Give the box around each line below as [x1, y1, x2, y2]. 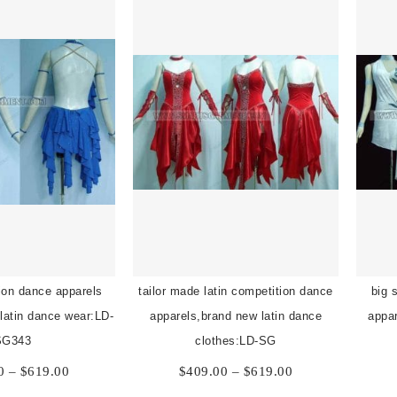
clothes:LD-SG [195, 333, 276, 347]
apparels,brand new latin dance [150, 308, 322, 323]
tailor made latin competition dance [138, 284, 333, 298]
